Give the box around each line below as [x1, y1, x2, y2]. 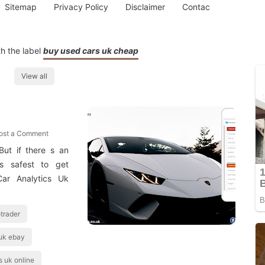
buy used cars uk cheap [43, 46, 138, 56]
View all [21, 72, 47, 81]
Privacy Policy [54, 2, 109, 12]
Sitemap [5, 2, 37, 12]
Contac [182, 2, 210, 12]
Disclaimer [125, 2, 165, 12]
